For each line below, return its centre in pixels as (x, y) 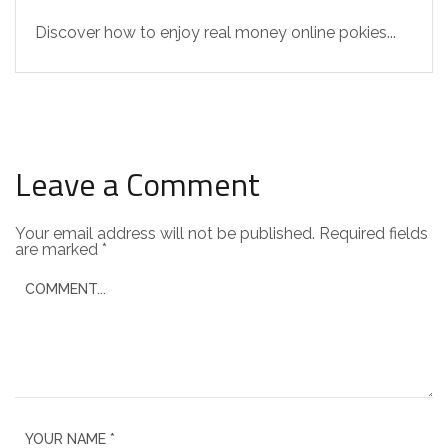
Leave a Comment (137, 184)
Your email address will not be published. (165, 233)
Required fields (373, 233)
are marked (58, 249)
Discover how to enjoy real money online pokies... (215, 32)
